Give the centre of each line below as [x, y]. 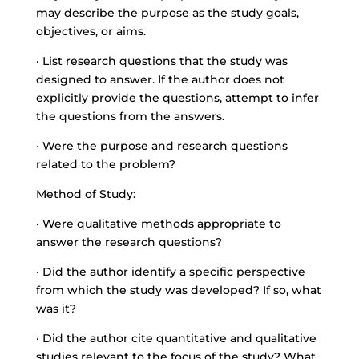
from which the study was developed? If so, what [178, 290]
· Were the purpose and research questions [161, 146]
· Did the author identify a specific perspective [170, 272]
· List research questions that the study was [161, 61]
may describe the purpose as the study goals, [167, 13]
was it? [56, 309]
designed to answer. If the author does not [160, 79]
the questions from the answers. [130, 116]
